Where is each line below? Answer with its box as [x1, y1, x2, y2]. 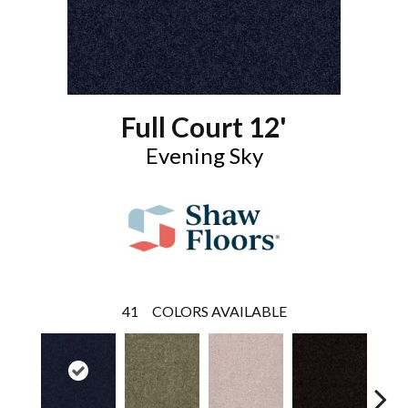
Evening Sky [145, 142, 263, 168]
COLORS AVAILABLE [151, 302, 287, 320]
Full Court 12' [121, 110, 287, 143]
